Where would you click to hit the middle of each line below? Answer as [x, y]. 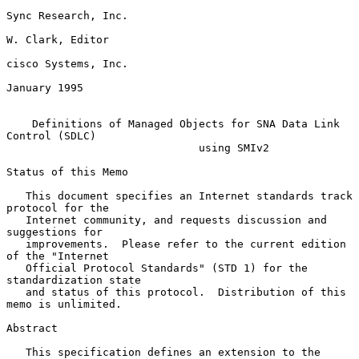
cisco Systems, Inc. [67, 63]
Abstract [32, 328]
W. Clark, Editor [58, 39]
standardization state [74, 280]
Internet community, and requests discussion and [16, 220]
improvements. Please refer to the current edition [16, 244]
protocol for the [58, 208]
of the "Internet [58, 256]
